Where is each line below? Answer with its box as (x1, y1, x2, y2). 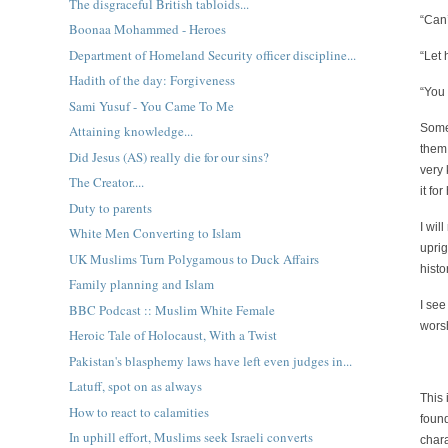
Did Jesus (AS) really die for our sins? (68, 147, 269, 166)
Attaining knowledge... (68, 122, 193, 141)
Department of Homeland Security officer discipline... (68, 45, 356, 64)
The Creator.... (68, 173, 144, 192)
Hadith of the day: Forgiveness (68, 71, 235, 90)
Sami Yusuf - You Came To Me (68, 96, 234, 115)
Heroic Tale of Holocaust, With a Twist (68, 326, 277, 345)
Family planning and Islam (68, 275, 214, 294)
